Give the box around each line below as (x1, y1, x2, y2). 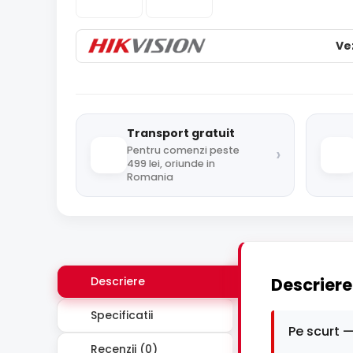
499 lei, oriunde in (127, 156, 215, 170)
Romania (127, 169, 173, 184)
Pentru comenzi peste (127, 143, 240, 157)
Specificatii (87, 307, 153, 323)
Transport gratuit (127, 124, 235, 141)
